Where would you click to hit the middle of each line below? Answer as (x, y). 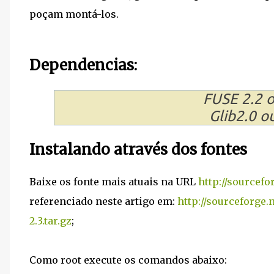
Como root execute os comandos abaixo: (128, 260)
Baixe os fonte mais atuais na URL (114, 181)
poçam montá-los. (74, 14)
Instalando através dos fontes (138, 149)
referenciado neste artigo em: (103, 201)
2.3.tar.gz (50, 220)
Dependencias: (83, 65)
